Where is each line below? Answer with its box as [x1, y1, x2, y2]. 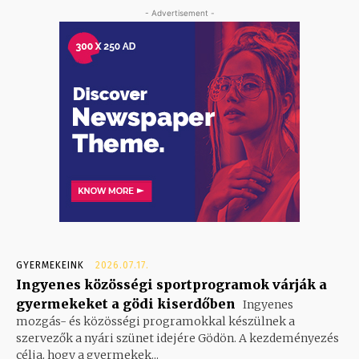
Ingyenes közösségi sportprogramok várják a [16, 276, 327, 292]
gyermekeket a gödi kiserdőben [16, 295, 236, 312]
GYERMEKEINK [16, 259, 84, 271]
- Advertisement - [144, 7, 215, 18]
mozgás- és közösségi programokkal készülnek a [16, 313, 295, 329]
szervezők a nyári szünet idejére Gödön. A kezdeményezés [16, 330, 339, 345]
